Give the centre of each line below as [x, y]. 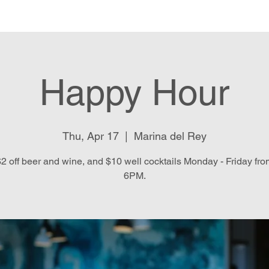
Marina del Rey [170, 136]
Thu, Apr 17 [91, 136]
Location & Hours [171, 15]
